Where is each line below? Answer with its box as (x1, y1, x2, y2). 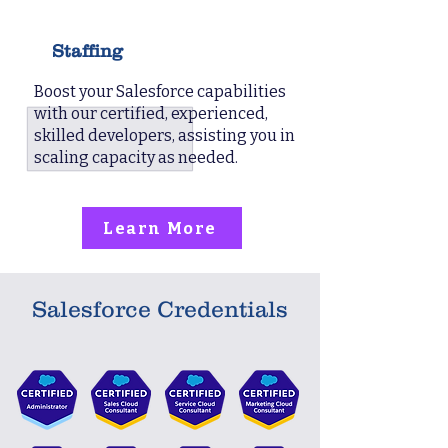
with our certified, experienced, (34, 104, 268, 123)
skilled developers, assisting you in (34, 126, 295, 145)
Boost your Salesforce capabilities (34, 82, 286, 101)
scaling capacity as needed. (34, 148, 238, 167)
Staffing (52, 41, 124, 61)
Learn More (103, 218, 217, 238)
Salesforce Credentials (32, 296, 288, 322)
